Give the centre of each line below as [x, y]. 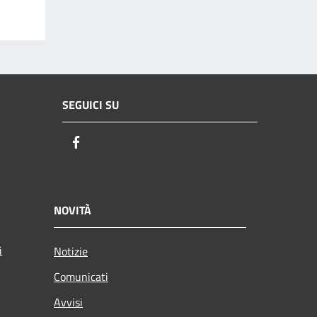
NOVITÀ [73, 210]
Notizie [71, 251]
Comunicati [81, 276]
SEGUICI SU [91, 105]
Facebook [110, 143]
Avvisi [68, 302]
